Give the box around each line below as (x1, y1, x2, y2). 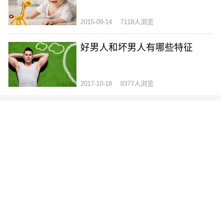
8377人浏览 (120, 80, 153, 88)
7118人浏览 (120, 18, 153, 26)
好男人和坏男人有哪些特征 (80, 42, 193, 53)
